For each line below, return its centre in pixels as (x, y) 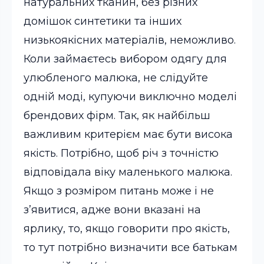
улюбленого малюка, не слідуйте (116, 78)
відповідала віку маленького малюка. (128, 172)
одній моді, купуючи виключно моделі (130, 97)
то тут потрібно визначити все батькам (131, 247)
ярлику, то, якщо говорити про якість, (127, 229)
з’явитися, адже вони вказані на (112, 210)
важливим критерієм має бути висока (128, 134)
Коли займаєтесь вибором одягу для (125, 59)
